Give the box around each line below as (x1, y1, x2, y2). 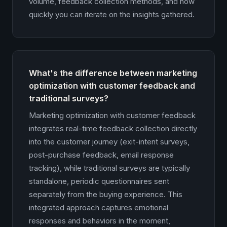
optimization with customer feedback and (29, 81, 195, 91)
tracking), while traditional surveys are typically (29, 163, 190, 173)
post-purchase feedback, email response (29, 150, 174, 160)
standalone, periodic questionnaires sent (29, 176, 169, 186)
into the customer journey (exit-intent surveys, (29, 137, 190, 146)
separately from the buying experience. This (29, 190, 182, 199)
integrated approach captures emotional (29, 203, 168, 212)
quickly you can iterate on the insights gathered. (29, 10, 195, 19)
